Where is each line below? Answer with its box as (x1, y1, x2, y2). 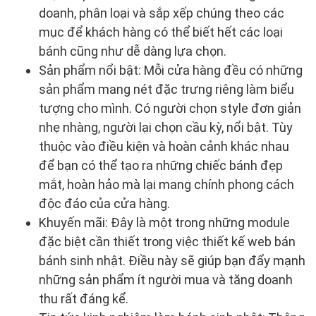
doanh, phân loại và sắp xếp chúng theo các (39, 5, 284, 20)
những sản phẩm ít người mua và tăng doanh (39, 272, 293, 287)
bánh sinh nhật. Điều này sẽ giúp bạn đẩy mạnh (39, 253, 305, 268)
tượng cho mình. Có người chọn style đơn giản (39, 100, 301, 116)
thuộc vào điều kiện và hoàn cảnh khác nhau (39, 138, 289, 154)
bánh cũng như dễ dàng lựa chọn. (39, 43, 226, 59)
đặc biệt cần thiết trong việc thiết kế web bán (39, 233, 296, 249)
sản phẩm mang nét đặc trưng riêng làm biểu (39, 81, 294, 97)
